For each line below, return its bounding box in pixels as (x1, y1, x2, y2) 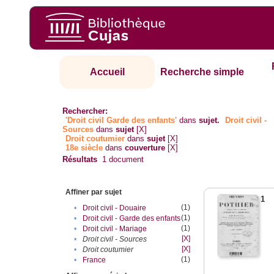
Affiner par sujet (65, 188, 122, 197)
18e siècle (65, 143, 103, 153)
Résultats (62, 155, 98, 165)
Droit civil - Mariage (83, 224, 147, 234)
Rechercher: (62, 106, 108, 116)
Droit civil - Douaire (83, 204, 147, 213)
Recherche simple (160, 67, 245, 78)
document (106, 155, 144, 165)
